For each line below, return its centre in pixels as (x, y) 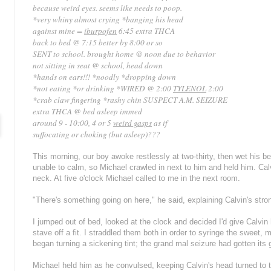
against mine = (58, 31)
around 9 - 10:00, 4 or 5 (73, 123)
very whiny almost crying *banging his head (110, 20)
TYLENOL (190, 89)
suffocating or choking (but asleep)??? (96, 135)
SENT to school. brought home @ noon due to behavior (124, 54)
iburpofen (100, 31)
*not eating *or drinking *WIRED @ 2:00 (103, 89)
